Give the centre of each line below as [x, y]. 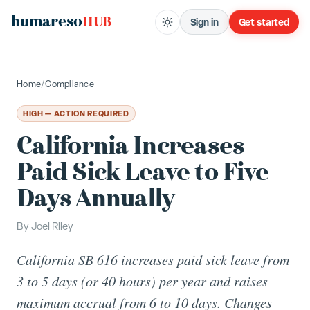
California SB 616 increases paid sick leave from [153, 259]
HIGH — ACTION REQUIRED [76, 113]
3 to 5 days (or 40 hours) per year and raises [142, 281]
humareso [47, 22]
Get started [264, 22]
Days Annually [96, 198]
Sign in [204, 22]
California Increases [131, 146]
